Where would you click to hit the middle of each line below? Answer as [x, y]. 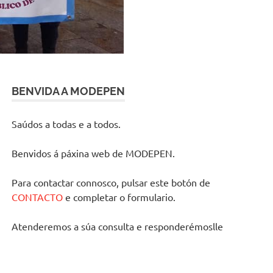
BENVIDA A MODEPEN [69, 91]
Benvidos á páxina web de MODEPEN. [94, 153]
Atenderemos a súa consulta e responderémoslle [118, 226]
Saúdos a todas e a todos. [66, 124]
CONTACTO [37, 197]
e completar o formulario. [119, 197]
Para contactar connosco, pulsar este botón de [111, 182]
